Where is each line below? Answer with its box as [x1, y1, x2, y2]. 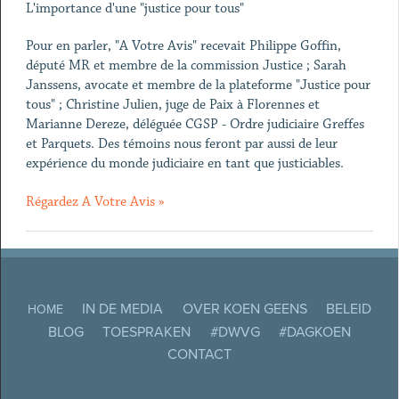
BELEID [325, 300, 371, 319]
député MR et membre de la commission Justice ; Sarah [25, 57, 346, 74]
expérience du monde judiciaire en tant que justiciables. [25, 155, 344, 172]
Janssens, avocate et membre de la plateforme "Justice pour [25, 77, 370, 94]
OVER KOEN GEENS [182, 300, 307, 319]
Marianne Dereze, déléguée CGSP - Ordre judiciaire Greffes [25, 116, 364, 133]
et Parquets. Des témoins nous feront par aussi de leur [25, 135, 338, 152]
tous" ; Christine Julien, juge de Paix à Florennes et [25, 96, 320, 113]
